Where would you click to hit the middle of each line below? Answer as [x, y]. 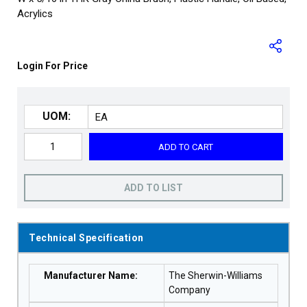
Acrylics [35, 14]
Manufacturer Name [89, 275]
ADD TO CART [186, 147]
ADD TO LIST [153, 188]
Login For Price [52, 66]
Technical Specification [86, 238]
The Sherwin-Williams [215, 275]
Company [189, 290]
